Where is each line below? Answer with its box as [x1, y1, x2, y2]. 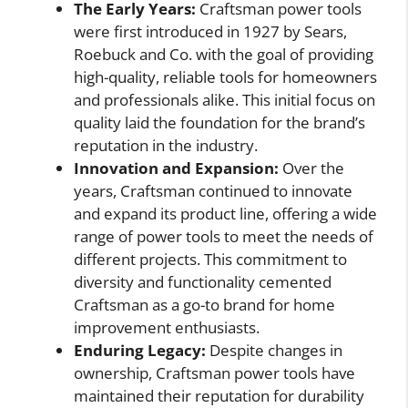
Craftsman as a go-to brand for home [74, 294, 335, 315]
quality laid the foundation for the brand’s [74, 112, 365, 133]
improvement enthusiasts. [74, 317, 260, 338]
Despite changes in [206, 340, 342, 361]
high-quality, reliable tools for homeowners [74, 66, 377, 87]
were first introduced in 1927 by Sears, [74, 21, 347, 42]
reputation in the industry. [74, 135, 258, 156]
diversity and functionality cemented [74, 271, 331, 292]
